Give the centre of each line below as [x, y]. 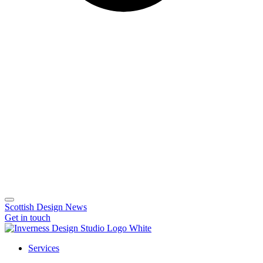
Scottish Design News [46, 207]
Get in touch [28, 217]
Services [44, 248]
